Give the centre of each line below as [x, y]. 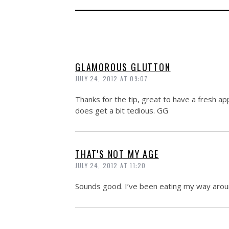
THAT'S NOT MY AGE [117, 154]
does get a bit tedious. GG [122, 111]
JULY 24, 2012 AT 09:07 [112, 79]
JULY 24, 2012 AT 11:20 [111, 166]
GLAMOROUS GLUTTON [123, 67]
